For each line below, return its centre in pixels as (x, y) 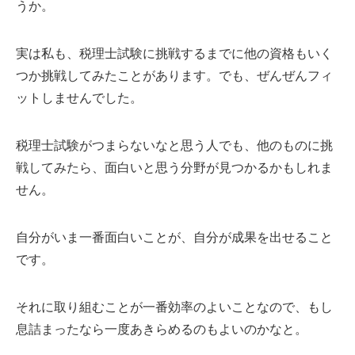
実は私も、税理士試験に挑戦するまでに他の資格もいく (174, 54)
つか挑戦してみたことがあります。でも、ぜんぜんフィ (174, 76)
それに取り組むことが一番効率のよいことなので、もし (174, 307)
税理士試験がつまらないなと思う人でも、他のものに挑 (174, 146)
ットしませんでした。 (79, 98)
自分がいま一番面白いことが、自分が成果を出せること (174, 238)
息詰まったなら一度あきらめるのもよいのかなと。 (162, 330)
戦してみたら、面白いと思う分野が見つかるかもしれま (174, 168)
